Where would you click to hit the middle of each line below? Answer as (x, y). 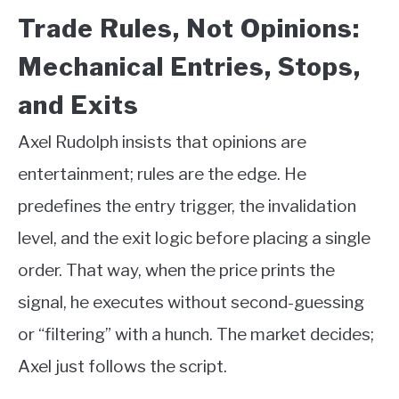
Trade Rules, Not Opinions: (189, 28)
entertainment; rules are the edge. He (162, 174)
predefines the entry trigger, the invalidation (187, 206)
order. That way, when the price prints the (176, 270)
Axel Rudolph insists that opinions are (162, 142)
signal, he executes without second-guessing (191, 302)
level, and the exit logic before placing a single (194, 238)
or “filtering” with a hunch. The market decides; (196, 334)
